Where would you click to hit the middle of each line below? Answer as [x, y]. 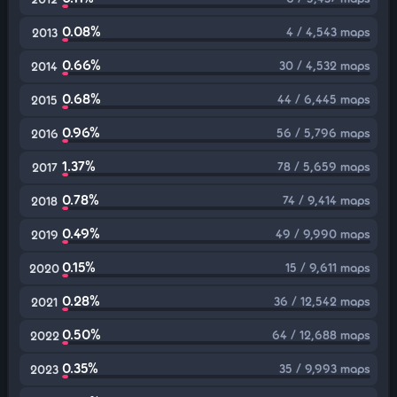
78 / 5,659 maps [324, 166]
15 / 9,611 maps [328, 267]
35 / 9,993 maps [325, 368]
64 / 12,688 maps [321, 335]
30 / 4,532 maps [325, 65]
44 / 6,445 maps [324, 99]
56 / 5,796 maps [323, 132]
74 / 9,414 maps [327, 200]
